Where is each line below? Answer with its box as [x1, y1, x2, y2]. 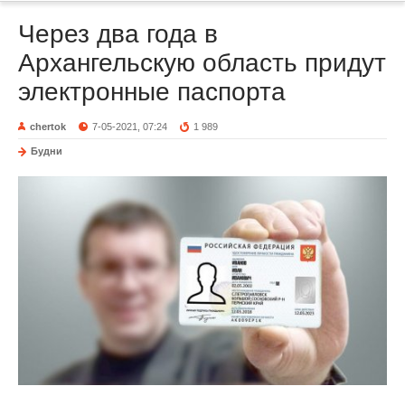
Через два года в [18, 20, 218, 49]
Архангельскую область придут [18, 49, 386, 78]
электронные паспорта [18, 78, 286, 107]
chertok [30, 121, 66, 133]
